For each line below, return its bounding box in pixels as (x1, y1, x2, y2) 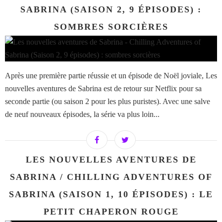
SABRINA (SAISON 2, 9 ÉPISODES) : (20, 4, 202, 15)
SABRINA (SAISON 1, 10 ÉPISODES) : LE (9, 189, 213, 200)
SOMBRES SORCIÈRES (54, 22, 168, 32)
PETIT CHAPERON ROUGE (43, 207, 179, 217)
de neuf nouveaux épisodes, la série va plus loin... (5, 110, 160, 119)
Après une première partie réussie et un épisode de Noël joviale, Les (5, 71, 217, 80)
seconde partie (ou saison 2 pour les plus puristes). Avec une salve (5, 97, 210, 106)
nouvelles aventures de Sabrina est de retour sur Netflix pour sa (5, 84, 202, 93)
